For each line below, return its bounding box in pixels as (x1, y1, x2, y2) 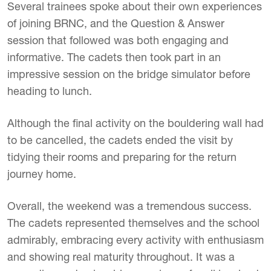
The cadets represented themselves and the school (7, 216, 260, 230)
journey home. (7, 167, 76, 181)
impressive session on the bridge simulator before (7, 67, 250, 81)
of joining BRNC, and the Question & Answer (7, 16, 224, 30)
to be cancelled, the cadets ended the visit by (7, 133, 233, 147)
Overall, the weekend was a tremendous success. (7, 199, 252, 213)
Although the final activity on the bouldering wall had (7, 116, 264, 130)
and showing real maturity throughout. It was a (7, 250, 235, 264)
